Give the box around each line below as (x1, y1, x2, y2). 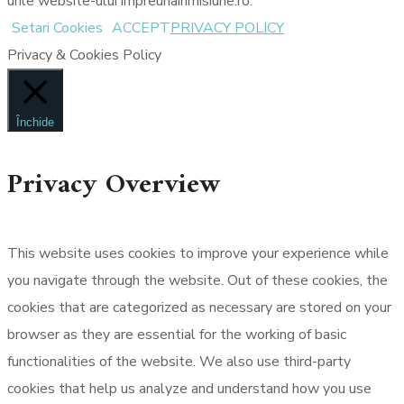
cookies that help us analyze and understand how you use (7, 378, 372, 399)
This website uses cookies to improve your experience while (7, 243, 389, 263)
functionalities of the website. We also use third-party (7, 351, 351, 372)
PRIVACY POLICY (170, 18, 284, 38)
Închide (16, 115, 54, 129)
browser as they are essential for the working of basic (7, 324, 346, 344)
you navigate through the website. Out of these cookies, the (7, 270, 388, 290)
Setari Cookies (12, 18, 103, 38)
